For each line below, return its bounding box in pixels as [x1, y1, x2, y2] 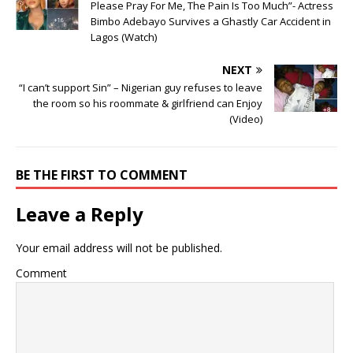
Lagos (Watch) [91, 29, 157, 44]
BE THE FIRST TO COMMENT [16, 165, 188, 184]
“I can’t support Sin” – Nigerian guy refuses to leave [19, 80, 262, 95]
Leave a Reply [16, 200, 143, 227]
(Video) [229, 111, 262, 126]
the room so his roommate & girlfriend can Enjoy [33, 95, 262, 110]
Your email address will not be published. [16, 240, 222, 255]
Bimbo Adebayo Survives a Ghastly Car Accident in [91, 13, 331, 28]
